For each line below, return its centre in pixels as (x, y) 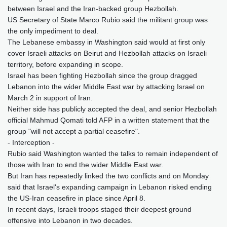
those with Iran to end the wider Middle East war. (85, 165)
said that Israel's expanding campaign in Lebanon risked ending (110, 187)
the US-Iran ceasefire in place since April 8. (77, 198)
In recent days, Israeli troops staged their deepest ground (100, 210)
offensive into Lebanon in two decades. (70, 221)
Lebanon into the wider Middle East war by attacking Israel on (106, 87)
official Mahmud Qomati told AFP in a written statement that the (109, 120)
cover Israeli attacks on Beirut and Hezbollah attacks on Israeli (107, 53)
